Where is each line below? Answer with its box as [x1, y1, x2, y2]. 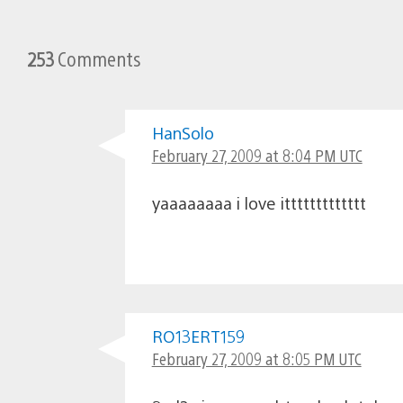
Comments [54, 45, 141, 72]
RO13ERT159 [151, 326, 245, 347]
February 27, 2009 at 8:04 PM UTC [151, 145, 363, 166]
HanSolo [151, 122, 214, 144]
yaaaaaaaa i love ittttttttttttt [151, 193, 366, 214]
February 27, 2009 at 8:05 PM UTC [151, 348, 362, 370]
